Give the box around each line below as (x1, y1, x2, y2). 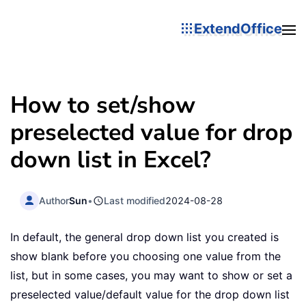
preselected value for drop (10, 117, 292, 148)
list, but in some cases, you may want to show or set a (10, 268, 292, 283)
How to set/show (10, 89, 195, 121)
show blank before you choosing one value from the (10, 249, 281, 264)
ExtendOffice (194, 20, 282, 37)
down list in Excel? (10, 144, 211, 176)
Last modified (104, 194, 166, 206)
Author (39, 194, 70, 206)
